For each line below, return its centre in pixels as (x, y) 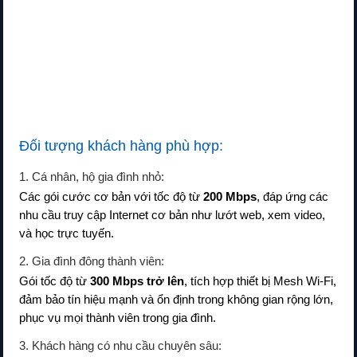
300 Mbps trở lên (137, 281)
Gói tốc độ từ (55, 281)
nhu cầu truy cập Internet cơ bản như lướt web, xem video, (172, 215)
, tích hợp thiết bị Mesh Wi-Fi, (260, 281)
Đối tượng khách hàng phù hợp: (121, 145)
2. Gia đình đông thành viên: (92, 261)
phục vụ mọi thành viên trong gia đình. (118, 318)
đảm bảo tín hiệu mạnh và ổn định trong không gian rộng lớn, (176, 299)
